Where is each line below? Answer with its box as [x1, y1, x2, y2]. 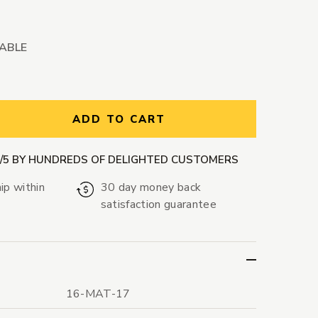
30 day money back [100, 180, 202, 196]
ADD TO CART [72, 112, 166, 127]
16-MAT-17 [65, 286, 131, 302]
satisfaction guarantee [100, 197, 216, 213]
